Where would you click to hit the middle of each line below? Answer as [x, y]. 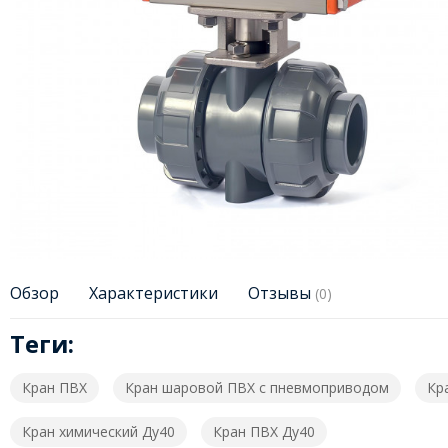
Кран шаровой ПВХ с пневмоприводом [256, 388]
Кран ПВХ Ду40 [263, 432]
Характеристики [153, 293]
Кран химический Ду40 [98, 432]
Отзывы [281, 293]
